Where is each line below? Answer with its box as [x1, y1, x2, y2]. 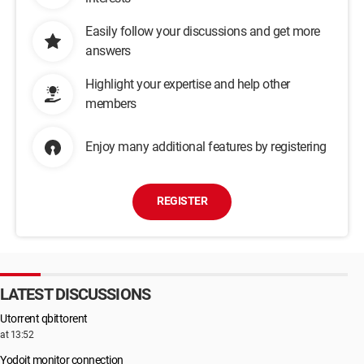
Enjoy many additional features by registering [85, 139, 327, 154]
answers [85, 43, 131, 58]
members [85, 96, 136, 111]
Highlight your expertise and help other [85, 76, 290, 92]
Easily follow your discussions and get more [85, 24, 320, 39]
